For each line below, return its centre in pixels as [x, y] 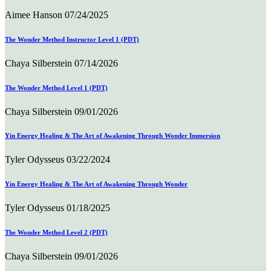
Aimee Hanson [34, 15]
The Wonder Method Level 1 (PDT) [56, 87]
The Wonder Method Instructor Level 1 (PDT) [72, 39]
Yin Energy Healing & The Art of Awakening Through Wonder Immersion [113, 136]
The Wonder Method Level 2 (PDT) [56, 233]
